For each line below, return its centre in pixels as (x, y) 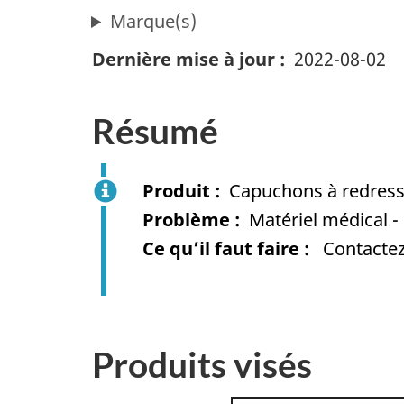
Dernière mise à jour (184, 60)
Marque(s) (154, 22)
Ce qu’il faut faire (221, 248)
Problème (186, 219)
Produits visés (202, 365)
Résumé (155, 131)
